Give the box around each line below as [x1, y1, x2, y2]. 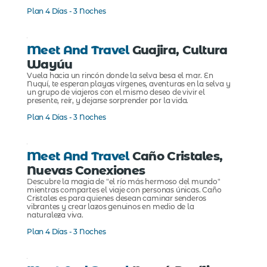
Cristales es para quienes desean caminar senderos [27, 194, 207, 203]
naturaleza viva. [27, 210, 83, 220]
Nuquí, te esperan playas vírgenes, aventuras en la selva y [27, 79, 231, 89]
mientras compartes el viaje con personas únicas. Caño [27, 185, 222, 195]
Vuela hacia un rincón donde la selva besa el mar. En [27, 71, 213, 80]
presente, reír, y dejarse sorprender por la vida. [27, 96, 189, 105]
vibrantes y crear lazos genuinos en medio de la [27, 202, 194, 212]
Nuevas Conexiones [27, 163, 145, 178]
